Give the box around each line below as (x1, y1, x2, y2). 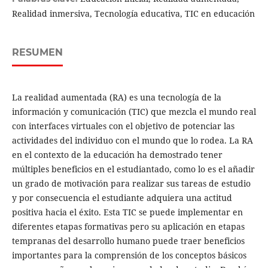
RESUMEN (11, 47, 63, 59)
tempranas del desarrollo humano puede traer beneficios (11, 235, 245, 247)
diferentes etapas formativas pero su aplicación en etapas (11, 221, 245, 233)
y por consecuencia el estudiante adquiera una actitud (11, 192, 232, 204)
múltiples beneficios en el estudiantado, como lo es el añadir (11, 163, 255, 175)
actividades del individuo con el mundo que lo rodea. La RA (11, 135, 253, 147)
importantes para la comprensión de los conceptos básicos (11, 249, 246, 261)
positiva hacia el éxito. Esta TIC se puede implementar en (11, 206, 243, 218)
